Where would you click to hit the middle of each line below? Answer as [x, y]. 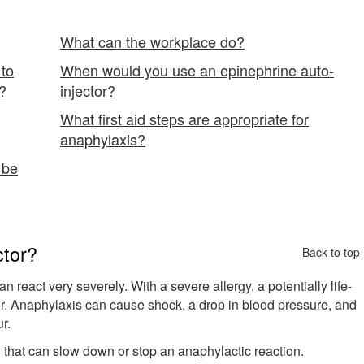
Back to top [331, 251]
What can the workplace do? [152, 41]
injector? [88, 90]
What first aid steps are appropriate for [184, 118]
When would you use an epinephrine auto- [197, 69]
